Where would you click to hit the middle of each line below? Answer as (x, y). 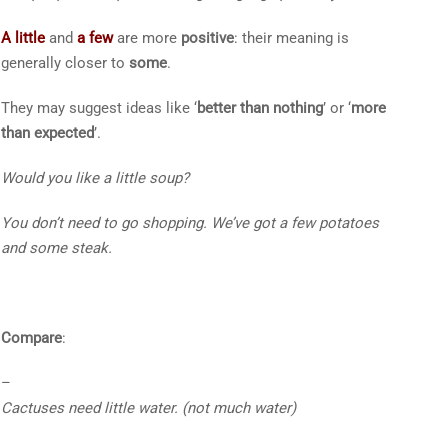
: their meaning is (291, 37)
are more (146, 37)
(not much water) (238, 407)
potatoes (346, 222)
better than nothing (259, 107)
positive (207, 37)
